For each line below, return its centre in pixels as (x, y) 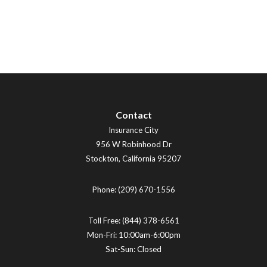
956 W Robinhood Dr (133, 145)
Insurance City (133, 130)
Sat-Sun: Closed (133, 249)
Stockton (102, 159)
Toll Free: (105, 221)
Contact (133, 115)
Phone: (105, 190)
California (139, 159)
